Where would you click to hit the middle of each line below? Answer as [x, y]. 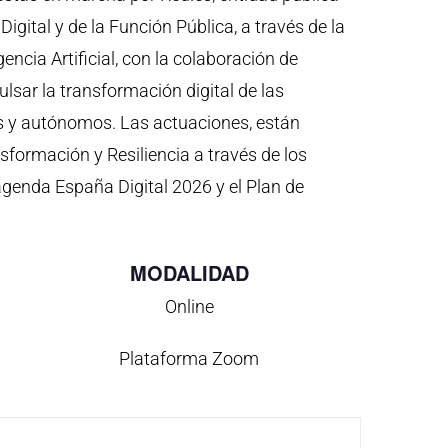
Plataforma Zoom [189, 358]
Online [189, 306]
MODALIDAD [189, 272]
